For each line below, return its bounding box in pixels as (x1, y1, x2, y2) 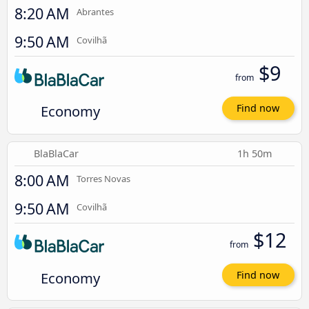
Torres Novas (77, 172, 130, 185)
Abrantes (77, 6, 114, 19)
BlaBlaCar (34, 146, 79, 160)
